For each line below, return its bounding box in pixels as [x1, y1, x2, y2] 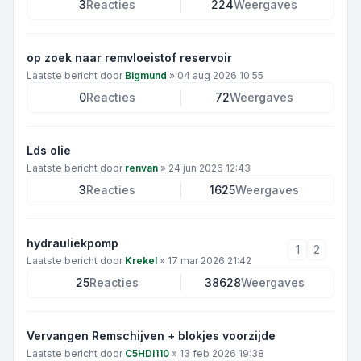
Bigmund [125, 69, 167, 81]
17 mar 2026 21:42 [168, 255, 251, 267]
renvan [125, 162, 158, 174]
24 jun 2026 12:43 [168, 162, 251, 174]
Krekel [125, 255, 157, 267]
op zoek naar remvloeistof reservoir [27, 51, 232, 64]
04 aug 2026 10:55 [177, 69, 263, 81]
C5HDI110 [125, 347, 169, 359]
